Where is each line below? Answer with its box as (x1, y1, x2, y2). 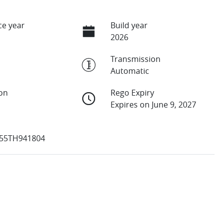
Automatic (110, 65, 149, 76)
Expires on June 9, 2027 (110, 99, 196, 110)
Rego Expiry (110, 87, 154, 98)
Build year (110, 19, 148, 31)
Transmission (110, 53, 161, 64)
